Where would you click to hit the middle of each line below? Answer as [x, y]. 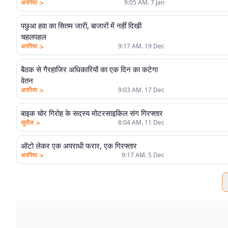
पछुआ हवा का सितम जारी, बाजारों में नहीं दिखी [81, 25]
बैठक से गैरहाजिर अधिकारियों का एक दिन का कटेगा [89, 69]
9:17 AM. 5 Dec [143, 155]
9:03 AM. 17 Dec [141, 90]
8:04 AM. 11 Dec [141, 122]
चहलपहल [34, 37]
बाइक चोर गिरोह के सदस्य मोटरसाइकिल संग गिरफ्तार [92, 113]
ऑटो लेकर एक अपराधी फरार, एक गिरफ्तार [79, 146]
